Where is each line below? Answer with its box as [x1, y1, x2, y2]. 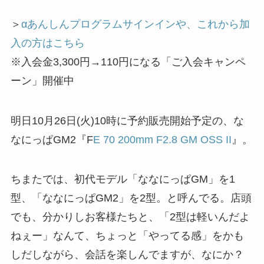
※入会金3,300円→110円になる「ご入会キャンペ [10, 55, 246, 68]
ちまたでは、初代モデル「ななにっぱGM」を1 [10, 173, 235, 186]
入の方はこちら [10, 37, 85, 49]
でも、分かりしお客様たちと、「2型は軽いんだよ [10, 211, 250, 223]
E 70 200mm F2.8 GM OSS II [93, 133, 232, 146]
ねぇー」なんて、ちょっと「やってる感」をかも [10, 230, 244, 242]
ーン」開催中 [10, 74, 74, 87]
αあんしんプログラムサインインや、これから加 [21, 18, 250, 30]
